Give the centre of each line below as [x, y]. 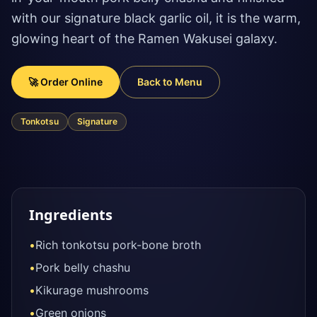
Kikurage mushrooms [92, 290]
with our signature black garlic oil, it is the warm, [156, 18]
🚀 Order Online [65, 82]
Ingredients [71, 215]
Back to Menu [170, 82]
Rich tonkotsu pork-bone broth [118, 245]
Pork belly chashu [83, 267]
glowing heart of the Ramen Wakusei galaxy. [144, 39]
